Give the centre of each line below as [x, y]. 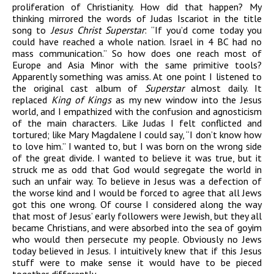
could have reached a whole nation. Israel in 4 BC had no [137, 42]
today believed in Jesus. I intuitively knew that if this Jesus [137, 251]
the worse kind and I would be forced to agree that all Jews [137, 193]
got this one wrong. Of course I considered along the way [137, 205]
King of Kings [81, 100]
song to [31, 30]
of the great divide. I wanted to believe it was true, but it [137, 158]
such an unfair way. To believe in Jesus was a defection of [137, 181]
